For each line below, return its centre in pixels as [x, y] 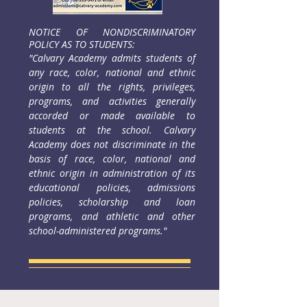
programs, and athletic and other [112, 216]
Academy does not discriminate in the [112, 144]
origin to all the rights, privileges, [112, 87]
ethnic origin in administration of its [112, 173]
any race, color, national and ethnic [112, 72]
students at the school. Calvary [112, 130]
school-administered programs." [98, 231]
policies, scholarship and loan [112, 202]
